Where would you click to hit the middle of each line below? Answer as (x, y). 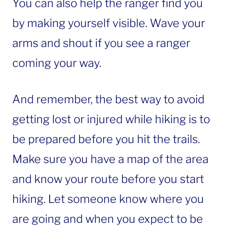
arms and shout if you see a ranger (101, 43)
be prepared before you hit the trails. (106, 139)
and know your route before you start (108, 179)
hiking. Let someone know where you (108, 199)
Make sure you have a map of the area (110, 159)
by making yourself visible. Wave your (109, 23)
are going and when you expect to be (108, 219)
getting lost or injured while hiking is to (111, 119)
